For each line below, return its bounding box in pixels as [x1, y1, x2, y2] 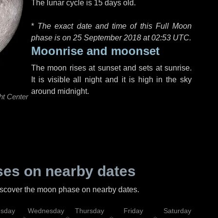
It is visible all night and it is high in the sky [31, 75, 192, 84]
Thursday [75, 207, 104, 215]
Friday [124, 207, 143, 215]
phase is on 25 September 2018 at [31, 34, 151, 42]
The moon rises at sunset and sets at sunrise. [31, 64, 192, 72]
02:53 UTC [151, 34, 189, 42]
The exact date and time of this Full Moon [37, 22, 192, 30]
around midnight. [31, 87, 89, 95]
